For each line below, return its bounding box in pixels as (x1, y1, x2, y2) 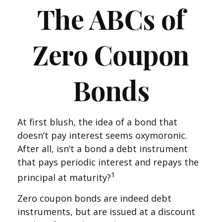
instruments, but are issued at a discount (17, 206, 195, 218)
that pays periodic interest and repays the (17, 156, 199, 168)
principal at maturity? (17, 171, 111, 183)
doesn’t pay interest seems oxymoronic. (17, 129, 187, 141)
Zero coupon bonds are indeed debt (17, 192, 171, 204)
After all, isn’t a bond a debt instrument (17, 143, 188, 155)
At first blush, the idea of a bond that (17, 116, 177, 128)
